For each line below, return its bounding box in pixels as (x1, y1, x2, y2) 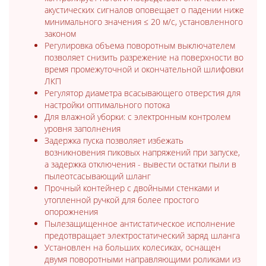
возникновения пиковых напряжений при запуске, (45, 146, 240, 158)
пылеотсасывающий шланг (45, 170, 151, 182)
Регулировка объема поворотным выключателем (45, 39, 235, 51)
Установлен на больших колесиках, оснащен (45, 241, 221, 253)
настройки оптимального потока (45, 99, 170, 110)
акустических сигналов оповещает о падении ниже (45, 4, 244, 15)
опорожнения (45, 205, 98, 217)
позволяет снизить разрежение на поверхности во (45, 51, 243, 63)
